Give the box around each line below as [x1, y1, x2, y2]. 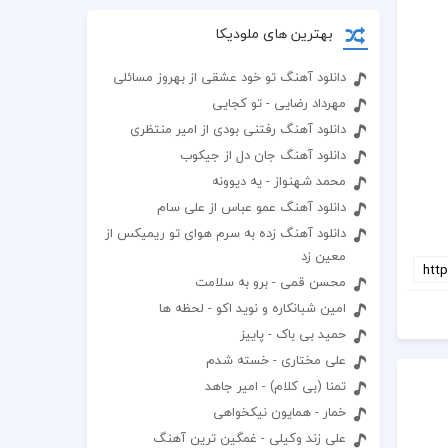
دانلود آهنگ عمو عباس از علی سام [157, 196, 347, 218]
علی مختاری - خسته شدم [206, 349, 347, 371]
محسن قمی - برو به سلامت [195, 271, 347, 293]
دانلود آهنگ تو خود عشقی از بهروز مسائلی [113, 66, 347, 88]
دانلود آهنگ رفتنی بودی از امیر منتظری [130, 118, 347, 140]
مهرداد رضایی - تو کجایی [212, 92, 347, 114]
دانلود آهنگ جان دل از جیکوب [180, 144, 347, 166]
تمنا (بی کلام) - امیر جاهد [205, 375, 347, 397]
